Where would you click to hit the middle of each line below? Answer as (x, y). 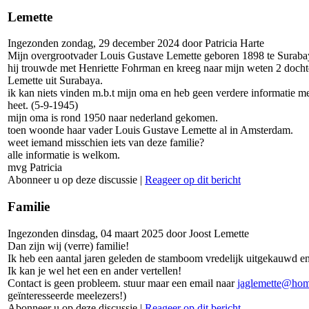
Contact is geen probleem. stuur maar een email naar (122, 283)
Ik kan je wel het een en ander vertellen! (94, 270)
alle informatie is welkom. (64, 155)
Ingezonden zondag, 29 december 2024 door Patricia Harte (136, 43)
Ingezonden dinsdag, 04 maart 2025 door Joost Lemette (128, 233)
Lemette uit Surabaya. (55, 81)
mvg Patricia (35, 168)
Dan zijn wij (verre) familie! (68, 246)
